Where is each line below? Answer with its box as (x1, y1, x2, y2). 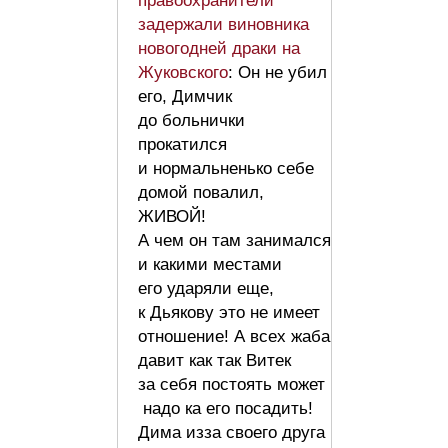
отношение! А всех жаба (138, 327, 330, 347)
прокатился (138, 135, 227, 155)
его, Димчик (138, 87, 232, 107)
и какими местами (138, 255, 282, 275)
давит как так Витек (138, 351, 291, 371)
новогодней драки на (138, 39, 300, 59)
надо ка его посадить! (138, 399, 313, 419)
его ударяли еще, (138, 279, 274, 299)
